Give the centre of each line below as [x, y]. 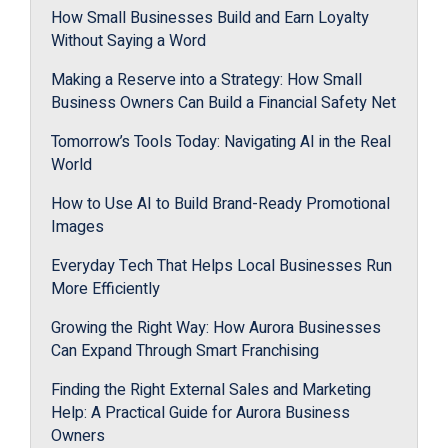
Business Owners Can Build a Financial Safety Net [223, 103]
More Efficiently [105, 289]
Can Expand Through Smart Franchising [185, 351]
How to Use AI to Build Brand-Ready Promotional [220, 204]
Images [77, 227]
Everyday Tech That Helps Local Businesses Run [221, 266]
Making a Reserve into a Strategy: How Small [206, 80]
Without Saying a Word [128, 41]
